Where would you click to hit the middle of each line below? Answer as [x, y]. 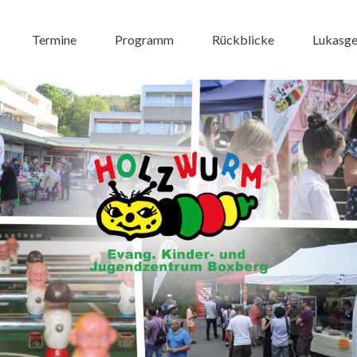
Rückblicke [243, 39]
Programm [144, 39]
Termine [54, 39]
